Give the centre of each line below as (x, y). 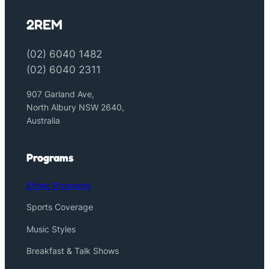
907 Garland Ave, (60, 94)
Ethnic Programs (58, 186)
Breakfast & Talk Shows (72, 251)
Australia (43, 121)
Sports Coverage (59, 207)
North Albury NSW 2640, (75, 107)
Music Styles (51, 229)
